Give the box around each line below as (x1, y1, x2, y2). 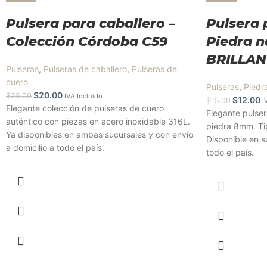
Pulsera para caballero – (6, 15, 175, 32)
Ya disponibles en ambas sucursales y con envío (6, 129, 193, 139)
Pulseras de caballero (44, 64, 127, 74)
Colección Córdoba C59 (6, 33, 167, 49)
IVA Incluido (64, 92, 103, 100)
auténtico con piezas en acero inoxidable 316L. (6, 116, 190, 126)
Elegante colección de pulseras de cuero (6, 103, 164, 113)
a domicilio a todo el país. (6, 142, 104, 153)
